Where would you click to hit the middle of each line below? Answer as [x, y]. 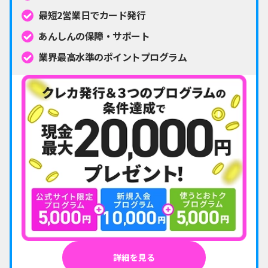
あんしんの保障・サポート [94, 36]
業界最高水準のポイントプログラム [113, 57]
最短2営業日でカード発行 [92, 15]
